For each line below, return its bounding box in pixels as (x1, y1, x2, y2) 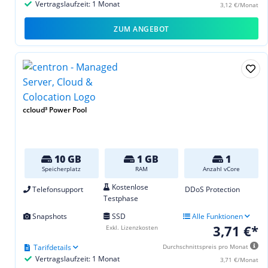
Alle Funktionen (190, 211, 243, 221)
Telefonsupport (31, 184, 83, 194)
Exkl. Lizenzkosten (106, 223, 158, 232)
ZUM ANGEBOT (114, 23, 169, 34)
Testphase (103, 193, 138, 203)
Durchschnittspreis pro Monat (163, 242, 250, 251)
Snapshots (31, 211, 67, 221)
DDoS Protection (183, 184, 240, 194)
